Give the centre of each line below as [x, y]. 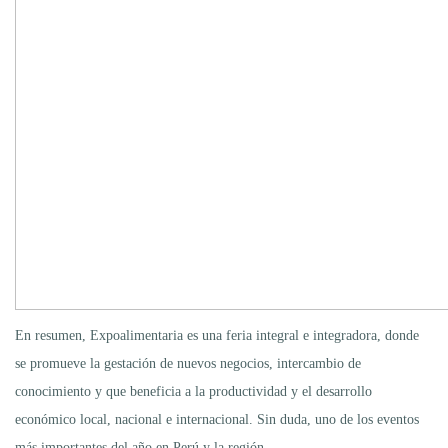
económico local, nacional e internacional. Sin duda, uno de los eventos [217, 419]
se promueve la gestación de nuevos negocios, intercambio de [188, 363]
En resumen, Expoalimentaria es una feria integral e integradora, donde [217, 335]
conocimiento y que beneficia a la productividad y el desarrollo [193, 391]
